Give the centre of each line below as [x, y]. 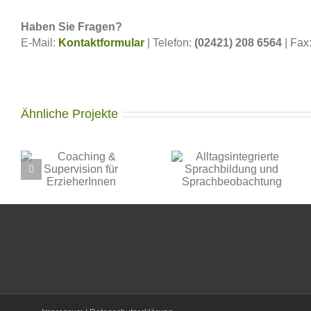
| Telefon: [169, 42]
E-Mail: [40, 42]
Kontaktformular [101, 42]
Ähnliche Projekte [69, 114]
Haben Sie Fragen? [72, 26]
